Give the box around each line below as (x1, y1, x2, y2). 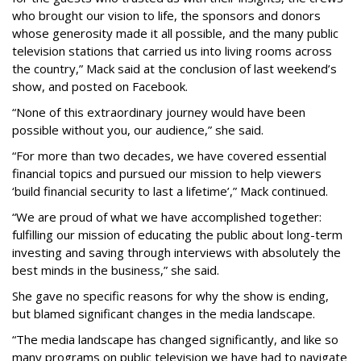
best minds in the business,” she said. (12, 262, 219, 279)
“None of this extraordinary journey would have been (12, 104, 305, 121)
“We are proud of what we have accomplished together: (12, 209, 322, 226)
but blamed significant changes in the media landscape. (12, 305, 315, 322)
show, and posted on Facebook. (12, 78, 188, 95)
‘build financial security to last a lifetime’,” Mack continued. (12, 183, 328, 200)
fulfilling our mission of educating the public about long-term (12, 226, 342, 243)
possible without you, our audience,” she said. (12, 122, 263, 139)
